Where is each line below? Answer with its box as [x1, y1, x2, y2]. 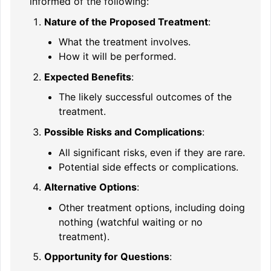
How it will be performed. [59, 50, 176, 63]
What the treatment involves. [59, 36, 191, 48]
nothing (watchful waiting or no [59, 215, 203, 228]
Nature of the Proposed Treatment [44, 15, 208, 28]
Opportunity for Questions [44, 250, 169, 263]
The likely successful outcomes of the [59, 91, 232, 103]
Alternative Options [44, 181, 137, 194]
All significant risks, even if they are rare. [59, 146, 245, 158]
